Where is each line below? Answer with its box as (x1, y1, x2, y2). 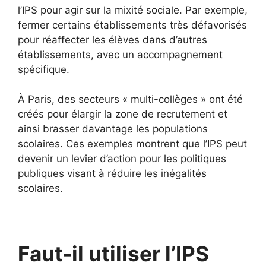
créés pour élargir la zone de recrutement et (18, 108, 227, 120)
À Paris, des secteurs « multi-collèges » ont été (18, 93, 243, 105)
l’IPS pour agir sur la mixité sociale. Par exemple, (18, 4, 248, 16)
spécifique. (18, 63, 69, 75)
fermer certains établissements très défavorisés (18, 18, 247, 31)
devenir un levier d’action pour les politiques (18, 153, 226, 164)
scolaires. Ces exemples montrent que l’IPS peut (18, 138, 247, 150)
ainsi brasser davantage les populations (18, 123, 208, 135)
